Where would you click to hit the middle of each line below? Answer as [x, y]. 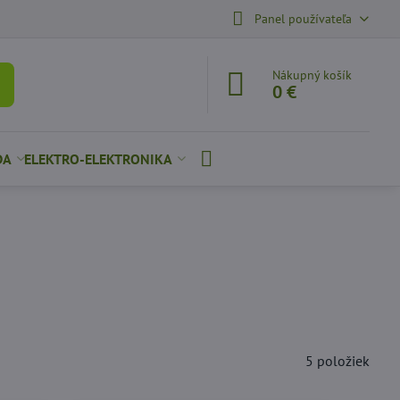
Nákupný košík [312, 75]
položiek [344, 361]
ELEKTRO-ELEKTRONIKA [98, 159]
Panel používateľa [303, 18]
